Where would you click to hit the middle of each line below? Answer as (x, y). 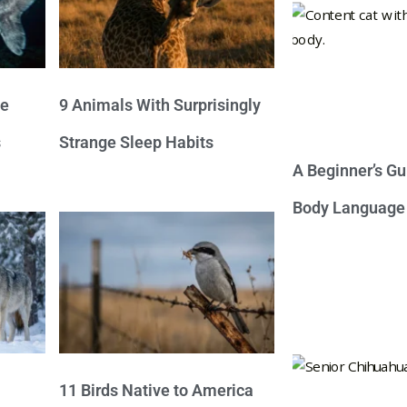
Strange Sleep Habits (137, 143)
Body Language (348, 208)
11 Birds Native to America (157, 391)
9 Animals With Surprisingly (160, 105)
